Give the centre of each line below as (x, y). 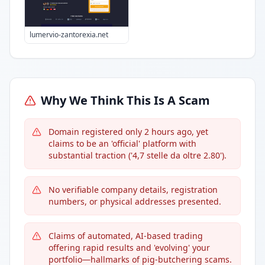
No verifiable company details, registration (133, 190)
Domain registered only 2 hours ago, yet (128, 132)
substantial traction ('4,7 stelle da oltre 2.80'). (138, 155)
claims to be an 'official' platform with (122, 143)
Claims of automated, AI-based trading (126, 236)
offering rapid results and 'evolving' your (129, 248)
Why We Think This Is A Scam (125, 100)
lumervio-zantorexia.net (69, 35)
